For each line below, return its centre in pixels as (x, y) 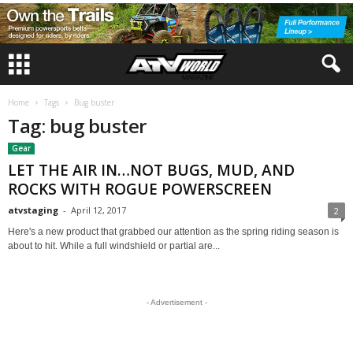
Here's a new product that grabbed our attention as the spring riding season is (173, 232)
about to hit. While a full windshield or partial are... (114, 246)
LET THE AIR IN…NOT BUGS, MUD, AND (151, 170)
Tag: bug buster (77, 126)
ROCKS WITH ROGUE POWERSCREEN (140, 189)
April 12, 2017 (98, 210)
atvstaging (33, 210)
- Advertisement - (176, 302)
